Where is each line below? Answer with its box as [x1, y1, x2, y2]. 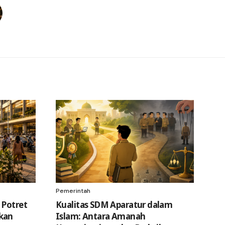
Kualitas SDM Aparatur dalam [56, 198, 173, 210]
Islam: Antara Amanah [56, 210, 146, 222]
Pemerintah [56, 186, 90, 195]
